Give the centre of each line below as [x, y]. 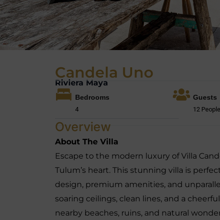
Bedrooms [92, 97]
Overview [83, 127]
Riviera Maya [82, 83]
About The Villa [87, 142]
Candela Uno [104, 72]
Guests [205, 97]
